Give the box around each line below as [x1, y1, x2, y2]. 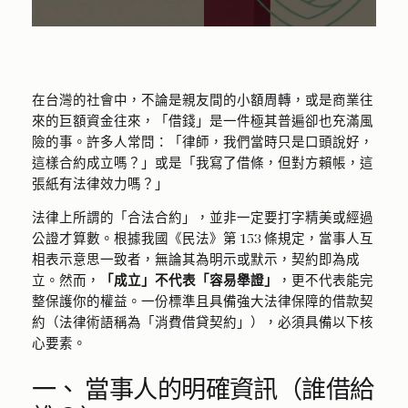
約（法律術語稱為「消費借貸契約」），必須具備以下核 [31, 312, 373, 331]
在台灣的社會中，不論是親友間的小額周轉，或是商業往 [31, 89, 373, 108]
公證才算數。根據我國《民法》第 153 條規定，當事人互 [31, 229, 373, 248]
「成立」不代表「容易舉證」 [99, 270, 278, 290]
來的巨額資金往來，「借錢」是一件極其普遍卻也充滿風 [31, 110, 373, 129]
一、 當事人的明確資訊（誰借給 [31, 371, 374, 405]
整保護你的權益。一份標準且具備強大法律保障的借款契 [31, 291, 373, 311]
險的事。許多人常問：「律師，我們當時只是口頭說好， [31, 131, 373, 150]
